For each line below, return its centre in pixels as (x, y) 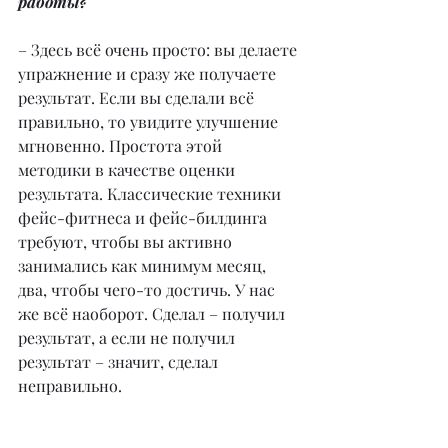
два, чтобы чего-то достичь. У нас (148, 290)
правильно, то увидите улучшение (150, 122)
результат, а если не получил (128, 338)
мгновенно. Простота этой (122, 146)
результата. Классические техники (151, 194)
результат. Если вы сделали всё (138, 98)
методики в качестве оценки (128, 170)
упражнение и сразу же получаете (149, 74)
